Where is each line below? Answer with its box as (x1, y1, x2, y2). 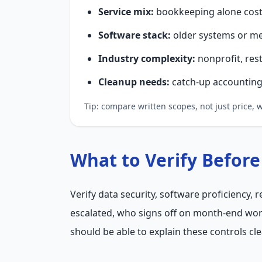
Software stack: (98, 29, 171, 42)
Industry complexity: (98, 52, 195, 65)
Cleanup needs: (98, 75, 170, 88)
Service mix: (98, 5, 154, 18)
